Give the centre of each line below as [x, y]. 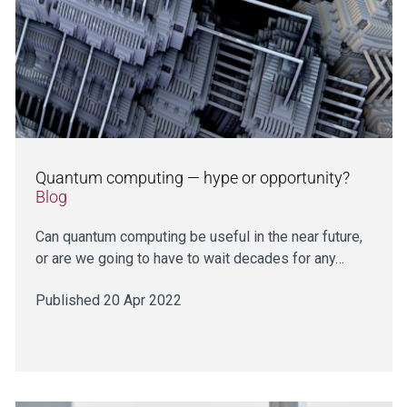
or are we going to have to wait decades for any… [189, 258]
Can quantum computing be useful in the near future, [199, 236]
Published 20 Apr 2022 [108, 300]
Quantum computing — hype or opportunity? [192, 177]
